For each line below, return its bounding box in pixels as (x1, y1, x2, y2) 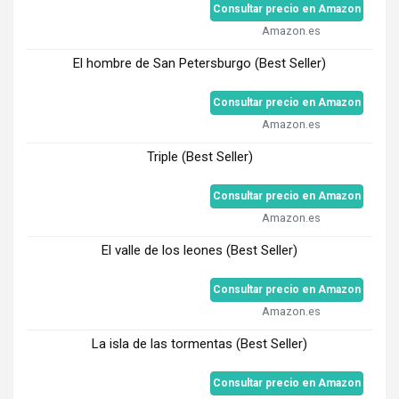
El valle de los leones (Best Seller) (102, 242, 297, 259)
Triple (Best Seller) (146, 149, 253, 166)
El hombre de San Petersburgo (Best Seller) (73, 55, 326, 72)
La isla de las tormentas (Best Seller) (92, 336, 307, 353)
